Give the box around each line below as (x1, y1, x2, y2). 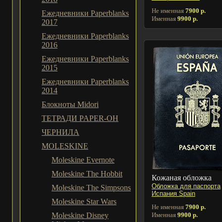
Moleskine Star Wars (52, 197, 116, 206)
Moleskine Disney (52, 211, 109, 220)
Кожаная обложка (152, 173, 212, 182)
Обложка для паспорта (152, 182, 221, 190)
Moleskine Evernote (52, 156, 114, 164)
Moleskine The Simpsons (52, 183, 131, 192)
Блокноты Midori (42, 100, 99, 109)
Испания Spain (152, 189, 195, 197)
